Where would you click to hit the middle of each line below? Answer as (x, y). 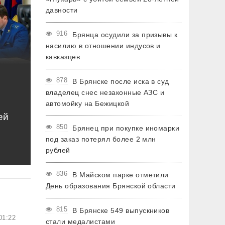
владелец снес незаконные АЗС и (105, 92)
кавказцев (63, 57)
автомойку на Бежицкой (88, 103)
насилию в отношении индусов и (103, 46)
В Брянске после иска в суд (121, 81)
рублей (58, 150)
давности (62, 10)
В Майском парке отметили (121, 175)
